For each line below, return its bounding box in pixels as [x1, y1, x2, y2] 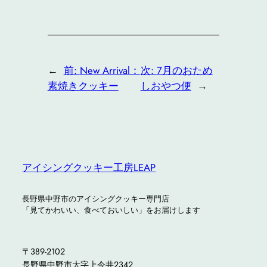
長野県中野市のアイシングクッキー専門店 [22, 193, 170, 204]
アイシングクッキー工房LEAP [22, 160, 156, 175]
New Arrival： [79, 63, 140, 78]
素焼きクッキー [47, 79, 119, 94]
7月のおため [156, 63, 213, 78]
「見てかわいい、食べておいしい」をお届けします [22, 204, 201, 216]
